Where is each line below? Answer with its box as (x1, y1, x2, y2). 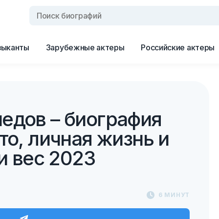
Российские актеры (141, 43, 215, 52)
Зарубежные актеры (45, 43, 125, 52)
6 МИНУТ (158, 191, 190, 198)
